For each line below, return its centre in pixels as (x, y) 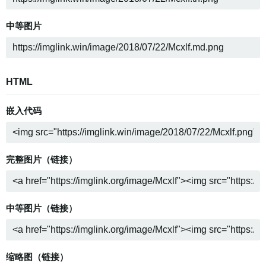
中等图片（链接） (42, 209)
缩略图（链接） (37, 257)
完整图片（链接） (42, 160)
